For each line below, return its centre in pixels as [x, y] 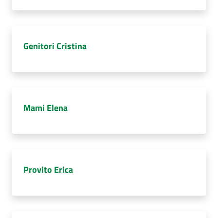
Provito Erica [48, 170]
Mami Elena [45, 108]
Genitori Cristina [55, 46]
